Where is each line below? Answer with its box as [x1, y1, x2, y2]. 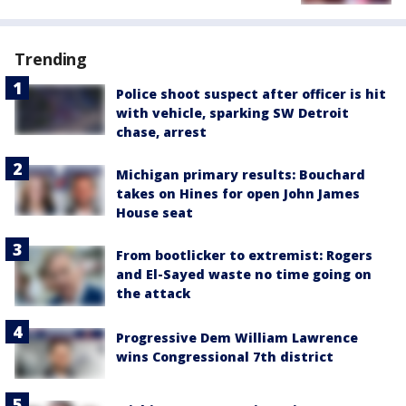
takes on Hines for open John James [116, 185, 360, 203]
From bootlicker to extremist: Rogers [116, 246, 372, 265]
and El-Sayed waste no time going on [116, 266, 372, 284]
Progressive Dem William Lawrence [116, 328, 358, 346]
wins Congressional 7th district [116, 347, 333, 365]
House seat [116, 204, 193, 222]
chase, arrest [116, 123, 207, 141]
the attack [116, 285, 190, 303]
